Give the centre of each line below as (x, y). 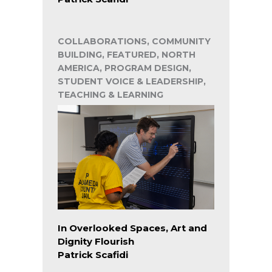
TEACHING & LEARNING (110, 94)
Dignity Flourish (96, 241)
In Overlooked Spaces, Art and (132, 228)
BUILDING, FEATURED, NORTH (127, 54)
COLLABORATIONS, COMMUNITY (134, 41)
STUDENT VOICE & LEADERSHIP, (132, 81)
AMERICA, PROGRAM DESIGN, (124, 68)
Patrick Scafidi (93, 254)
